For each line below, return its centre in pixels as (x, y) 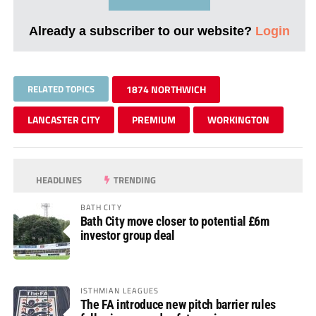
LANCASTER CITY (63, 119)
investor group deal (127, 235)
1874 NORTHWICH (166, 89)
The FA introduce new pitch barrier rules (178, 304)
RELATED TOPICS (61, 89)
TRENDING (134, 180)
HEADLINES (58, 180)
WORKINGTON (238, 119)
